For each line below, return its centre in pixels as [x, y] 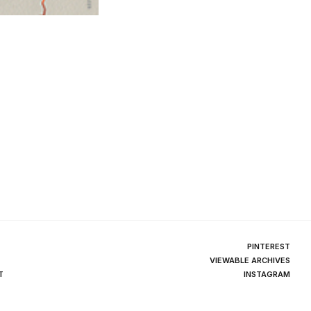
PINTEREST [269, 246]
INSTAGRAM [267, 274]
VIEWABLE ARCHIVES [250, 260]
